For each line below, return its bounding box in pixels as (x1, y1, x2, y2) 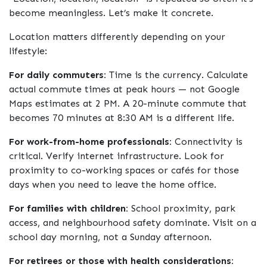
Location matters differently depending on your (9, 31, 225, 43)
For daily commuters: (9, 69, 106, 81)
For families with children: (9, 203, 128, 215)
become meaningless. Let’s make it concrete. (9, 7, 213, 19)
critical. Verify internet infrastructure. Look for (9, 150, 224, 162)
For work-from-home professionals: (9, 136, 172, 148)
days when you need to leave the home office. (9, 179, 216, 191)
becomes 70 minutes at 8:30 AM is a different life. (9, 112, 234, 124)
